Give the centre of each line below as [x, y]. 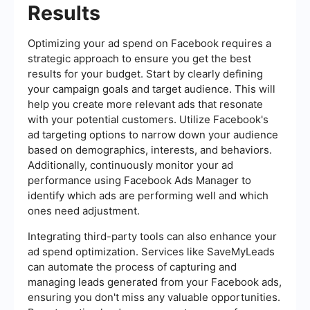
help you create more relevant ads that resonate [145, 104]
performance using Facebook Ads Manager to [139, 181]
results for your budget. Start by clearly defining [145, 74]
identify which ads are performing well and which [148, 196]
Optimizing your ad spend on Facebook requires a [149, 44]
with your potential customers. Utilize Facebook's [148, 120]
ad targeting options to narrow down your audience [153, 135]
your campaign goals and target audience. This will [152, 89]
